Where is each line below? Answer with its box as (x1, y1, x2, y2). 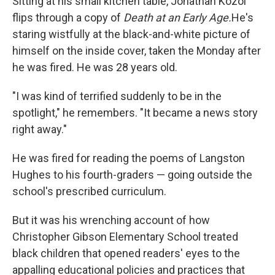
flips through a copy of (12, 10, 123, 24)
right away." (12, 122, 67, 136)
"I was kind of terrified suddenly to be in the (12, 89, 222, 103)
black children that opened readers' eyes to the (12, 246, 240, 260)
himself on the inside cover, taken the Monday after (12, 44, 261, 57)
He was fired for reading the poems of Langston (12, 151, 245, 165)
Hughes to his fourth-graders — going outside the (12, 168, 252, 181)
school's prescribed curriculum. (12, 184, 166, 198)
